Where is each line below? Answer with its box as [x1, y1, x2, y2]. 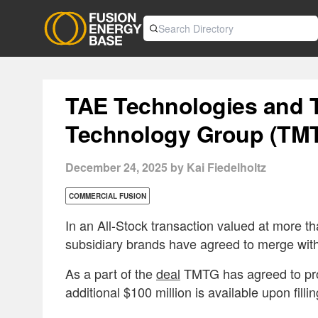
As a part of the [65, 264, 156, 283]
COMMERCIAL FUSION [69, 191, 146, 201]
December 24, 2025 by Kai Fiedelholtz [65, 159, 266, 175]
